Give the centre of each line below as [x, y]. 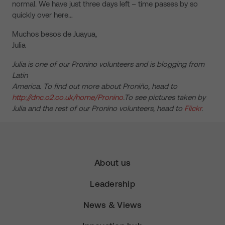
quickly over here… [42, 15]
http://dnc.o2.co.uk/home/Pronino [68, 97]
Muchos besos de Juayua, [54, 34]
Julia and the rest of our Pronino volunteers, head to [98, 108]
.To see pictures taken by [164, 97]
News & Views [113, 205]
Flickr [193, 108]
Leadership [113, 184]
